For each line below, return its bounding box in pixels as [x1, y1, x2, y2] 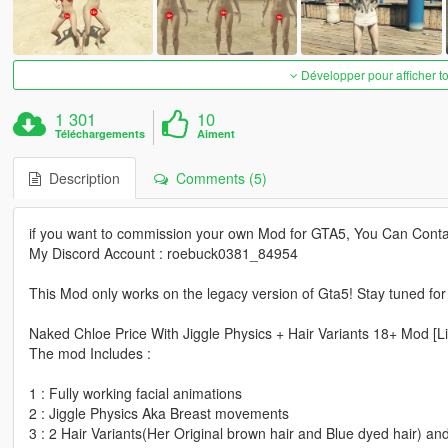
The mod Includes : [28, 343, 151, 364]
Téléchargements [55, 126, 146, 142]
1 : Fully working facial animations [28, 383, 242, 404]
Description [40, 168, 120, 189]
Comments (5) [167, 168, 267, 189]
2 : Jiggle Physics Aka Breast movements [28, 403, 289, 424]
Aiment [197, 126, 236, 142]
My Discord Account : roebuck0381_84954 [28, 243, 298, 264]
